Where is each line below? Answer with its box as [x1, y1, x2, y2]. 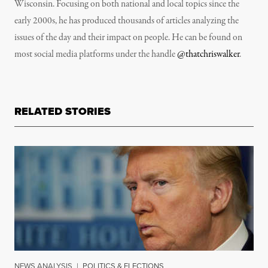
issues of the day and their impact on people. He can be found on [14, 31, 242, 45]
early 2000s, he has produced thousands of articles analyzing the [14, 14, 239, 28]
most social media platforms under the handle [14, 48, 177, 62]
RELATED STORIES [14, 103, 111, 120]
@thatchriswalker [177, 48, 239, 62]
